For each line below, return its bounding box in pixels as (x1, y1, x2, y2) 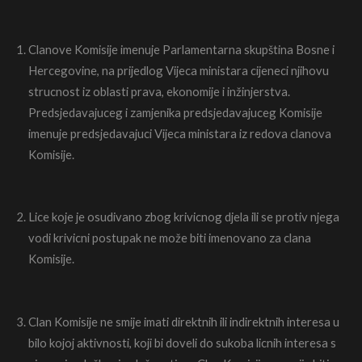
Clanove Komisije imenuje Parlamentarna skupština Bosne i (28, 41, 335, 57)
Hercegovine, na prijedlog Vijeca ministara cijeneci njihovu (28, 62, 329, 78)
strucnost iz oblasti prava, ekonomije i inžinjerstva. (28, 83, 290, 99)
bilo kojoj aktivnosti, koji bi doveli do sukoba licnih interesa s (28, 335, 336, 350)
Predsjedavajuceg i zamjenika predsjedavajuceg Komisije (28, 104, 322, 120)
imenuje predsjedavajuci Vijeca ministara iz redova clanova (28, 125, 331, 141)
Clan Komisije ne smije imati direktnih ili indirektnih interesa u (28, 314, 339, 329)
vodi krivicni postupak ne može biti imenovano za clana (28, 230, 311, 246)
